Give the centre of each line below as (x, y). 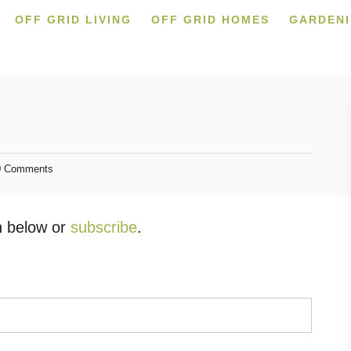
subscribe (104, 228)
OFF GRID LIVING (73, 20)
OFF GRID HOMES (210, 20)
